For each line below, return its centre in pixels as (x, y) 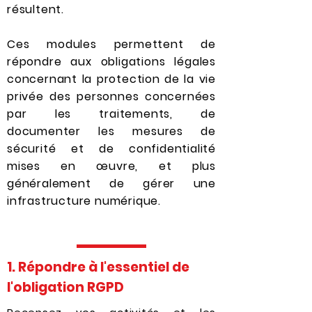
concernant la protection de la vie (111, 79)
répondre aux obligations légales (111, 62)
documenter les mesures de (111, 131)
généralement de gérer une (111, 184)
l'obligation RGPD (65, 287)
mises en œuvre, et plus (111, 166)
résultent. (36, 9)
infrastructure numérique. (84, 201)
